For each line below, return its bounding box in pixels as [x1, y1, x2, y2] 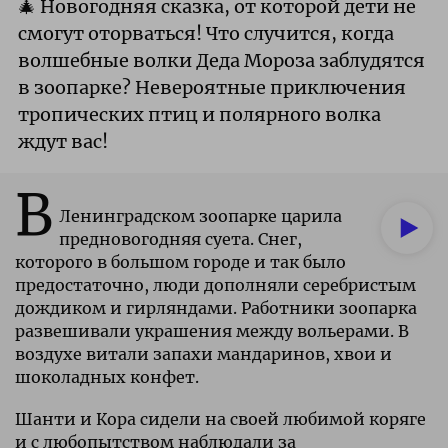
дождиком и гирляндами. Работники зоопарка [15, 297, 417, 318]
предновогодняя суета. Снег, [58, 228, 302, 249]
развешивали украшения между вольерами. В [15, 320, 409, 341]
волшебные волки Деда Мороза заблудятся [18, 48, 425, 72]
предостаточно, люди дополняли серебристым [15, 274, 416, 295]
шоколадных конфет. [15, 366, 199, 387]
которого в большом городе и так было [15, 251, 346, 272]
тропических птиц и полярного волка [18, 102, 381, 126]
